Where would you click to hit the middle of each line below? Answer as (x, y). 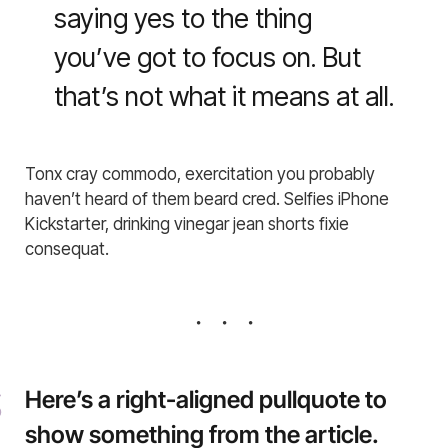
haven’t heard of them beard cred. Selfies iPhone (207, 198)
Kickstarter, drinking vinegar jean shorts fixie (187, 223)
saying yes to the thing (182, 18)
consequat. (67, 248)
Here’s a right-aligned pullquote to (206, 399)
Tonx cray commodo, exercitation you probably (200, 173)
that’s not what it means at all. (223, 96)
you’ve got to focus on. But (207, 57)
